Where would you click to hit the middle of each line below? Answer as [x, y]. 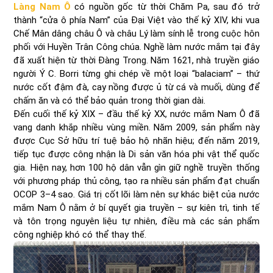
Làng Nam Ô [42, 7]
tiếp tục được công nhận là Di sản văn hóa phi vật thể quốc [136, 154]
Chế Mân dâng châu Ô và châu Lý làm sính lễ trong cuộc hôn [136, 34]
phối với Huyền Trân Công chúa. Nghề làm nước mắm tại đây [136, 47]
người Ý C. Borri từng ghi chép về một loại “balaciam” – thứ [136, 74]
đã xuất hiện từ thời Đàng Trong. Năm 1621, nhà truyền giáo [136, 60]
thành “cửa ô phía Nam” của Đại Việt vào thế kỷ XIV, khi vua [136, 20]
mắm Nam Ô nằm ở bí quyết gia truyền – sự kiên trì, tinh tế [136, 208]
